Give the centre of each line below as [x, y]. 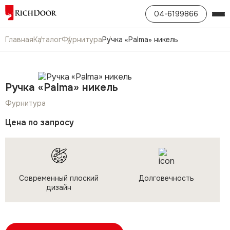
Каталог [47, 40]
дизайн [59, 187]
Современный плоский [59, 178]
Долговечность [166, 178]
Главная [19, 40]
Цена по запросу [40, 122]
